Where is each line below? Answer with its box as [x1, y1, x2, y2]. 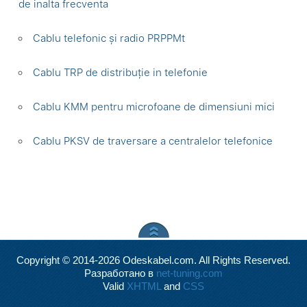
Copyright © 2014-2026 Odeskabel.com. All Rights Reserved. [16, 255, 291, 266]
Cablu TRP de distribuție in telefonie [33, 66, 208, 79]
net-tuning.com [156, 268, 223, 279]
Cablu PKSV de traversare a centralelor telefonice [33, 135, 273, 147]
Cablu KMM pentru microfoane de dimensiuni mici [33, 101, 275, 113]
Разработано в [84, 268, 156, 279]
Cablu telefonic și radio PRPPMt [33, 32, 186, 45]
